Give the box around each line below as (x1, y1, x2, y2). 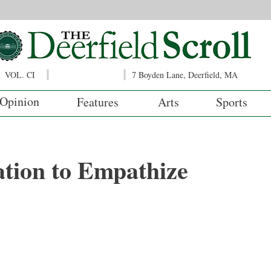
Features (77, 94, 119, 110)
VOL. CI (5, 69, 35, 80)
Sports (216, 94, 247, 110)
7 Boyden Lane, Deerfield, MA (132, 69, 238, 80)
